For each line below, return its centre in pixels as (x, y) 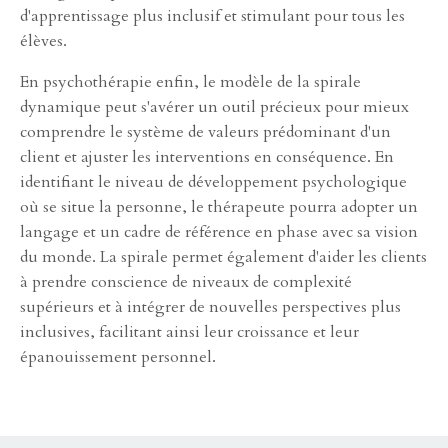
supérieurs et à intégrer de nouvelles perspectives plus (210, 306)
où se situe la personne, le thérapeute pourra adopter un (219, 206)
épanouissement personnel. (118, 356)
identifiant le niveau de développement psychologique (213, 181)
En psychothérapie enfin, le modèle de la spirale (190, 81)
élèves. (43, 40)
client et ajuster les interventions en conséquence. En (207, 156)
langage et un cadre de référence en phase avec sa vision (219, 231)
